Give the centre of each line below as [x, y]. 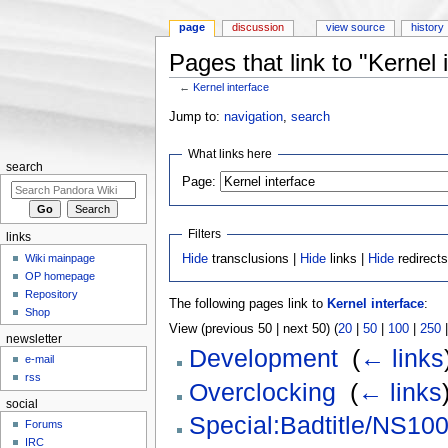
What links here [230, 154]
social [21, 403]
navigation [253, 116]
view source [355, 27]
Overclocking [262, 392]
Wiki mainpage [60, 257]
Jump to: [196, 116]
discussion [258, 27]
